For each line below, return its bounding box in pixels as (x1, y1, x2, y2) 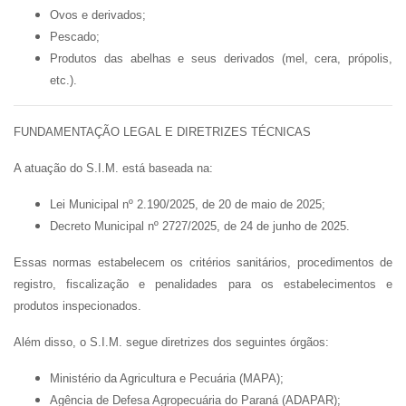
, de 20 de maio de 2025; (195, 198, 325, 211)
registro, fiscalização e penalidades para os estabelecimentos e (14, 277, 392, 291)
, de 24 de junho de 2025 (217, 219, 346, 233)
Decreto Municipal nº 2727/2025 (50, 219, 217, 233)
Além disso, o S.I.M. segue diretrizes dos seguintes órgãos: (14, 335, 329, 349)
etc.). (50, 73, 77, 87)
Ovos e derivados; (50, 8, 146, 22)
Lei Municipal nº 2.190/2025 (50, 198, 195, 211)
